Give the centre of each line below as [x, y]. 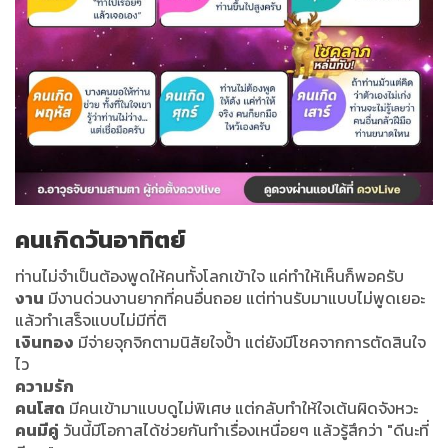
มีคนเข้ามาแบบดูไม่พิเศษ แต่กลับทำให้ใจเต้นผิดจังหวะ [241, 408]
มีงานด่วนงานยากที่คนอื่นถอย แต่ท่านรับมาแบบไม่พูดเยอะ [234, 298]
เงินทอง [44, 342]
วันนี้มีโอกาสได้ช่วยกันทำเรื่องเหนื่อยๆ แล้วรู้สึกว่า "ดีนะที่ [244, 430]
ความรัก [44, 386]
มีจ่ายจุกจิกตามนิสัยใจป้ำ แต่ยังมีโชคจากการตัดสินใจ [250, 342]
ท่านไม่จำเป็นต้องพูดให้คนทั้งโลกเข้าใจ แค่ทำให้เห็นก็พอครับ [209, 276]
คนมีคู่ [37, 430]
